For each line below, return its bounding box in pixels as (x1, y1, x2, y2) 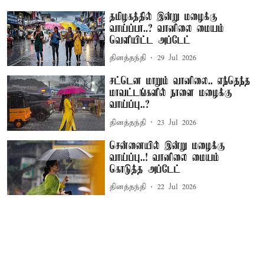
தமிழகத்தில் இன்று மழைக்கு (110, 11, 218, 23)
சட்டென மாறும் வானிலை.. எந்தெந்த (110, 75, 251, 88)
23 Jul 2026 (157, 117, 197, 128)
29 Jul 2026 (157, 53, 197, 63)
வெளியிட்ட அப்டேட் (110, 34, 191, 47)
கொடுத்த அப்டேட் (110, 163, 181, 176)
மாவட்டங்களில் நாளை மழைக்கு (110, 87, 233, 100)
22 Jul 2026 (157, 182, 197, 193)
